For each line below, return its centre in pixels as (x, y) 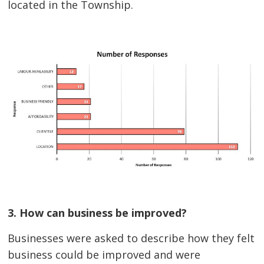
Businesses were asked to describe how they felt (131, 238)
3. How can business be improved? (98, 213)
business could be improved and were (104, 255)
